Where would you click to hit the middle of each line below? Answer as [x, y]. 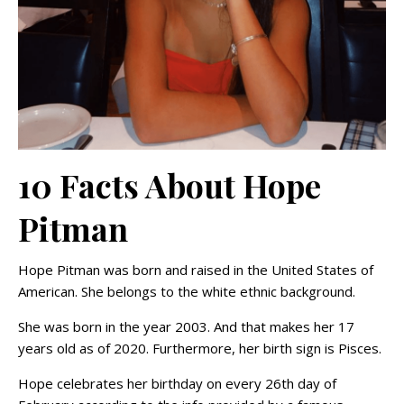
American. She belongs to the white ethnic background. [187, 291]
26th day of [301, 383]
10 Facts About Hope [170, 185]
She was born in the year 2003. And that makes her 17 [186, 326]
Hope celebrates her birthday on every [140, 383]
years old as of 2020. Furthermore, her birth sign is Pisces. [200, 348]
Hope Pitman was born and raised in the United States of [196, 270]
